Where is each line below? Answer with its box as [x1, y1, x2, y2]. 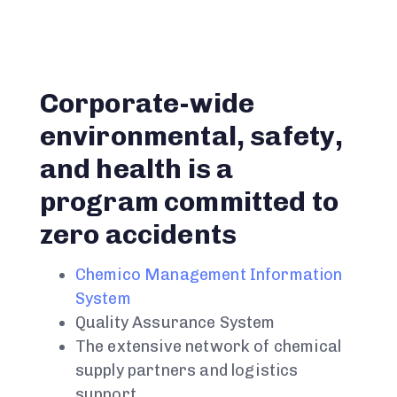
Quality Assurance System [74, 313, 276, 333]
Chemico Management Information [74, 265, 343, 285]
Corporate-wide [39, 87, 255, 121]
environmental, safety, [39, 120, 344, 153]
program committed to [39, 185, 339, 219]
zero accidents [39, 218, 237, 252]
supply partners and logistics [74, 361, 299, 381]
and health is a [39, 152, 234, 186]
